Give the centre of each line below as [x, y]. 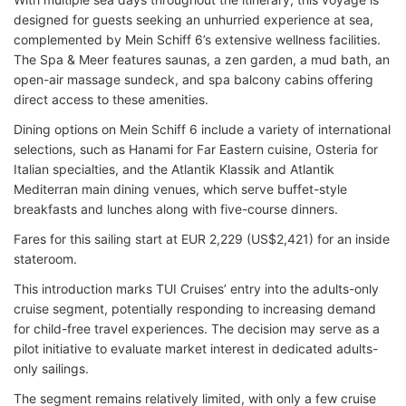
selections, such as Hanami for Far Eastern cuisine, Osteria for [196, 149]
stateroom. [45, 259]
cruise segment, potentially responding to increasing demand [195, 309]
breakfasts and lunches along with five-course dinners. [176, 209]
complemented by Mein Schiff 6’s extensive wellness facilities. [197, 39]
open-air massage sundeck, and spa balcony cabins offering [193, 79]
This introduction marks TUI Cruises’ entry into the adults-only [196, 289]
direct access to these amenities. [111, 99]
